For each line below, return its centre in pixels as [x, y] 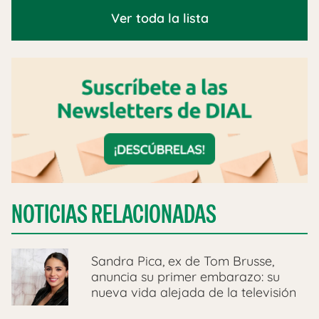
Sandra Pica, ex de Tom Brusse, [183, 261]
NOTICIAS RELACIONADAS [114, 214]
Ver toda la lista [159, 18]
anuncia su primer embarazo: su [185, 277]
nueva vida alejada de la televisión [194, 293]
